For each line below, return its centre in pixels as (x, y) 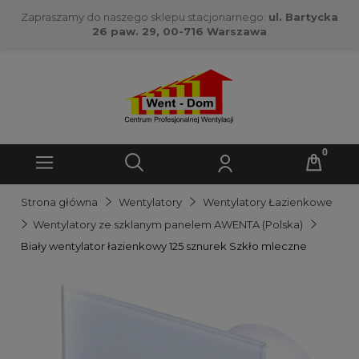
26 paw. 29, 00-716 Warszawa (179, 31)
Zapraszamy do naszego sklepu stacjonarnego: (145, 17)
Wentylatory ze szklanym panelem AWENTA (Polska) (168, 224)
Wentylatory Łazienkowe (268, 202)
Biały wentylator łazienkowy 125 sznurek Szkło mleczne (164, 246)
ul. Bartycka (303, 17)
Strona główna (59, 202)
